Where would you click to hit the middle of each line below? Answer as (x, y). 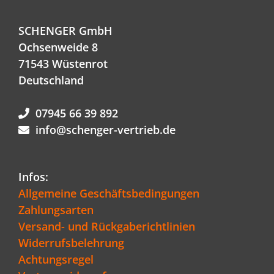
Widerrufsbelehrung (71, 243)
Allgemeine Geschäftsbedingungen (109, 193)
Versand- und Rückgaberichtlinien (107, 226)
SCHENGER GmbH (65, 30)
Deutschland (51, 80)
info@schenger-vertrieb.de (106, 129)
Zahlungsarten (56, 209)
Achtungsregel (56, 259)
